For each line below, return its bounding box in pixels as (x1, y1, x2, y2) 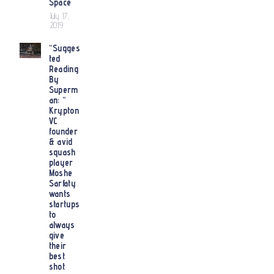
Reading (48, 64, 78, 75)
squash (48, 147, 76, 158)
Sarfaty (48, 178, 76, 189)
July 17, (50, 10, 70, 21)
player (48, 157, 73, 168)
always (48, 220, 75, 231)
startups (48, 199, 80, 210)
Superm (48, 84, 78, 95)
